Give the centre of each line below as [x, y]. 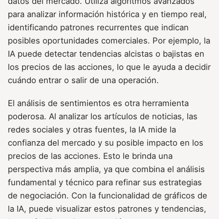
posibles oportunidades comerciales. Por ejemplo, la [109, 41]
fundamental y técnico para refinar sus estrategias [105, 183]
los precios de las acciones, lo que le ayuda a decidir [109, 67]
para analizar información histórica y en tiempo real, [107, 14]
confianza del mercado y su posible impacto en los [106, 143]
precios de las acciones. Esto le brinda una [90, 156]
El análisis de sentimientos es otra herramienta [98, 103]
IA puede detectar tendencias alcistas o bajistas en [106, 54]
